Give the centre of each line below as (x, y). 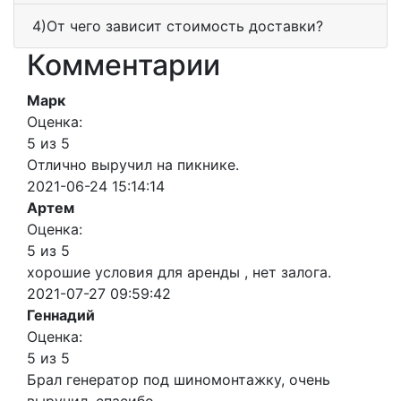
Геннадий (61, 316)
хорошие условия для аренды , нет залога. (179, 273)
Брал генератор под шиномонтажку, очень (179, 380)
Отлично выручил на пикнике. (133, 165)
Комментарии (124, 65)
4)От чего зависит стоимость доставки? (178, 26)
